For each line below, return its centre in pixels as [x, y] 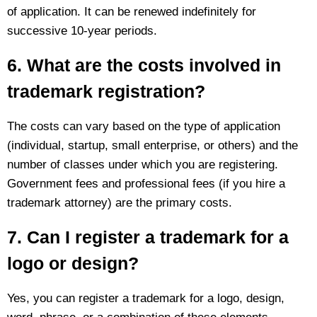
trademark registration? [106, 91]
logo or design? [73, 263]
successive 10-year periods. [82, 30]
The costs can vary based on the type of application [144, 126]
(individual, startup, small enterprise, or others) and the [152, 145]
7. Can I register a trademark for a [148, 237]
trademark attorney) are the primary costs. [120, 202]
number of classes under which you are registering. [143, 164]
